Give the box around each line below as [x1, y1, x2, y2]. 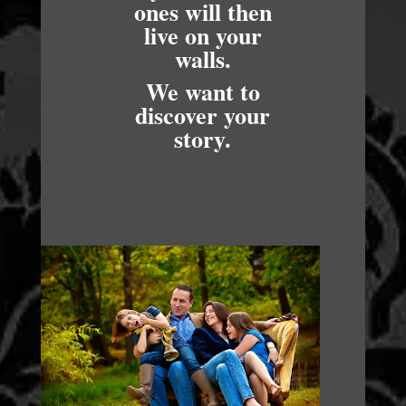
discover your [135, 98, 271, 132]
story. [174, 121, 232, 156]
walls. [174, 42, 231, 76]
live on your [143, 18, 262, 53]
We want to [145, 74, 260, 109]
